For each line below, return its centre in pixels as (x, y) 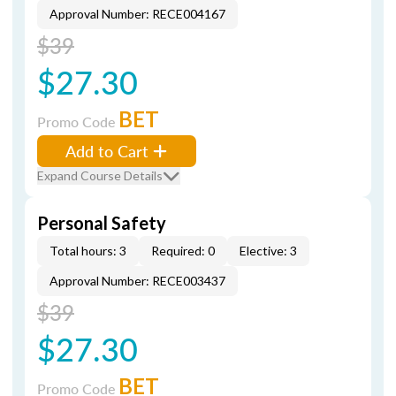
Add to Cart (107, 151)
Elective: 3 (268, 251)
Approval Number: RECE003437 (137, 281)
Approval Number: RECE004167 (137, 14)
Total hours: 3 (88, 251)
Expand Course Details (100, 175)
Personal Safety (102, 223)
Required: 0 (183, 251)
